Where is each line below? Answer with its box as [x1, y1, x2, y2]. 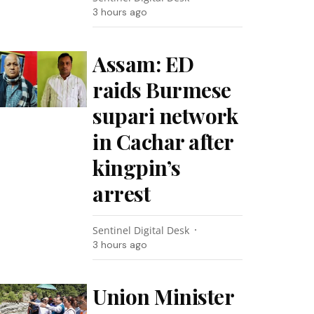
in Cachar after [93, 128, 233, 156]
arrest [93, 179, 151, 207]
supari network [93, 102, 238, 130]
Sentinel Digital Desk [93, 224, 190, 237]
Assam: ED [93, 50, 194, 78]
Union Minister [93, 282, 234, 310]
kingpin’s [93, 153, 181, 182]
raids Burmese [93, 76, 231, 104]
